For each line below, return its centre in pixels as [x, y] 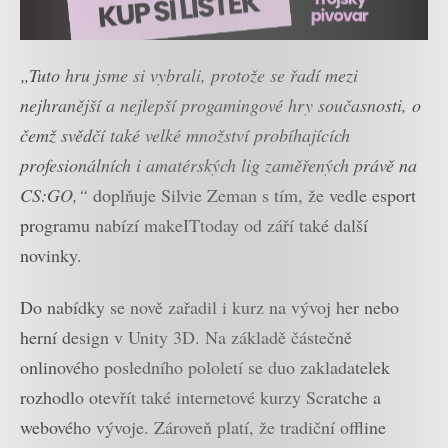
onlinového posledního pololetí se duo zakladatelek [205, 367]
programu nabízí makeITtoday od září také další [194, 224]
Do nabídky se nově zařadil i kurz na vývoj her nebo [209, 307]
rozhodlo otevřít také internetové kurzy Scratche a [200, 397]
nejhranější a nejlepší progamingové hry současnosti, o [220, 104]
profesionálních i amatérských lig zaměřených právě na [218, 164]
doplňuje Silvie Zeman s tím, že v [212, 194]
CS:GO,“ [54, 194]
